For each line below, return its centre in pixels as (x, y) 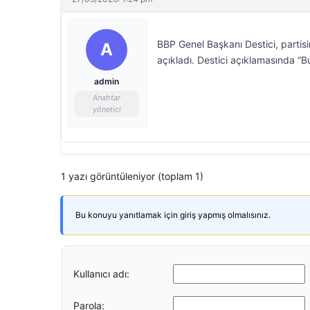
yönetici (107, 109)
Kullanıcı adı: (101, 273)
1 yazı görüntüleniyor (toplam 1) (132, 176)
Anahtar (107, 98)
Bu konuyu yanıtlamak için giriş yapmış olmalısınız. (173, 215)
